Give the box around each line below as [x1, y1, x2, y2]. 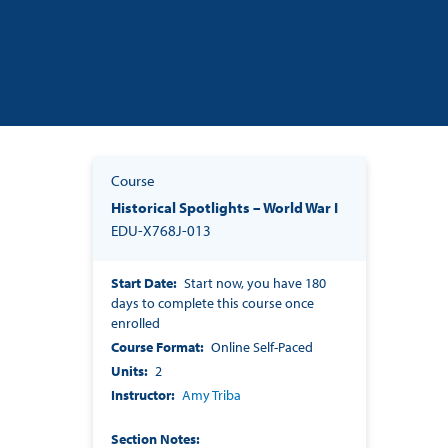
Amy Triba [182, 386, 241, 405]
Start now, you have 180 [184, 274, 326, 293]
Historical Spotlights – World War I [111, 198, 338, 218]
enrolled [111, 314, 160, 333]
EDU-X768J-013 [111, 221, 211, 241]
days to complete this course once [111, 294, 314, 313]
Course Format [111, 338, 200, 357]
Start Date [111, 274, 173, 293]
